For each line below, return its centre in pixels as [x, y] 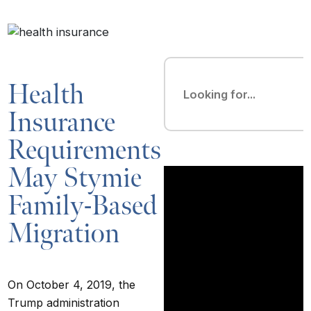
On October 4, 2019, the [72, 284]
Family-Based [83, 206]
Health [46, 95]
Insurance [62, 123]
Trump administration [64, 302]
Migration [64, 234]
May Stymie [75, 178]
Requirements [85, 150]
